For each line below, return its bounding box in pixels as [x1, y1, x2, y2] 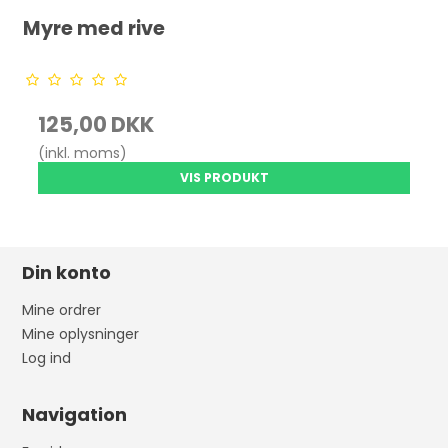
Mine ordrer [22, 299, 102, 320]
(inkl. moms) [38, 142, 128, 163]
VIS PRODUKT [179, 168, 269, 186]
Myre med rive [23, 14, 166, 42]
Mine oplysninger [22, 323, 140, 344]
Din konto [22, 259, 112, 285]
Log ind [22, 347, 72, 368]
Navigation [22, 401, 128, 427]
